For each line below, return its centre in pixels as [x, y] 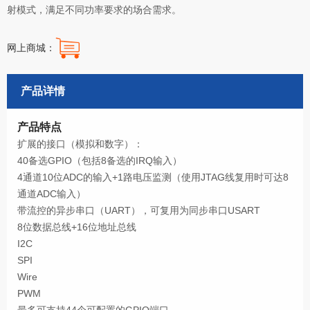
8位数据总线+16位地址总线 [77, 227]
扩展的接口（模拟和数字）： [80, 144]
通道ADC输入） [52, 194]
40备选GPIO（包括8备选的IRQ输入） [100, 161]
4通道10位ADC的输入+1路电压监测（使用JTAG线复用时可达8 [153, 177]
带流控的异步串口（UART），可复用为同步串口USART [139, 210]
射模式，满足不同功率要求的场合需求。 [94, 10]
